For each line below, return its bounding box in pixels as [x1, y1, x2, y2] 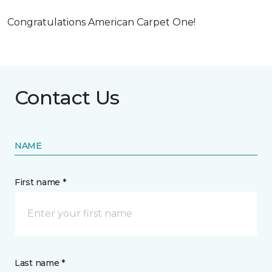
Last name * [15, 257, 65, 268]
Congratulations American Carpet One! [7, 16, 195, 28]
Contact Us [15, 86, 120, 109]
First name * [15, 177, 66, 188]
